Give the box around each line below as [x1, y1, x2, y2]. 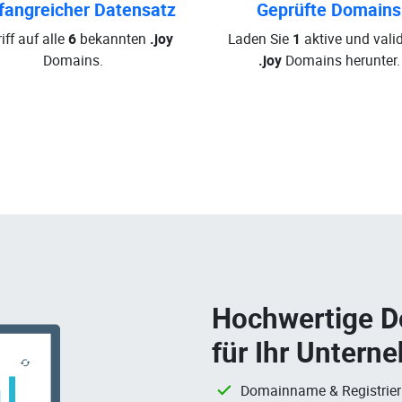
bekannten [76, 29, 150, 48]
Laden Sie [227, 29, 293, 48]
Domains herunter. [281, 50, 400, 70]
